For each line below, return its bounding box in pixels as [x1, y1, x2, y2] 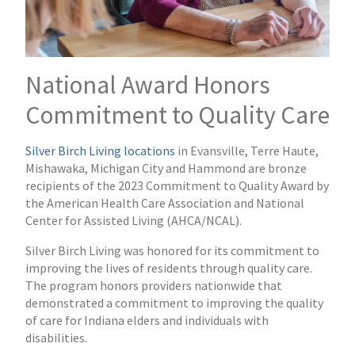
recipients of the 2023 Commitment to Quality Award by [25, 177, 329, 194]
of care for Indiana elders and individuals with [25, 312, 269, 329]
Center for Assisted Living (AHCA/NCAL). [25, 212, 244, 229]
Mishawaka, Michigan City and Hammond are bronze [25, 160, 307, 177]
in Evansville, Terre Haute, [174, 143, 319, 159]
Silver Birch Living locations [25, 143, 175, 159]
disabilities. [25, 330, 87, 346]
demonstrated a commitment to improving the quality [25, 295, 323, 311]
